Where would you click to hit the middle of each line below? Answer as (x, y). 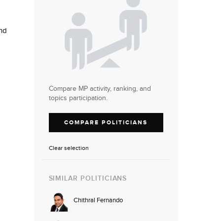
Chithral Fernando (98, 201)
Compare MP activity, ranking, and (100, 89)
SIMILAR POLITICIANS (88, 179)
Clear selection (69, 148)
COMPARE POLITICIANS (106, 123)
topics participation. (78, 98)
